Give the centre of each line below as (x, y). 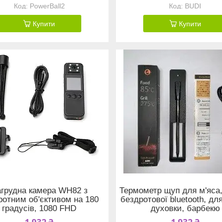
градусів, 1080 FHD (39, 208)
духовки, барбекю (185, 208)
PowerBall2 (47, 6)
